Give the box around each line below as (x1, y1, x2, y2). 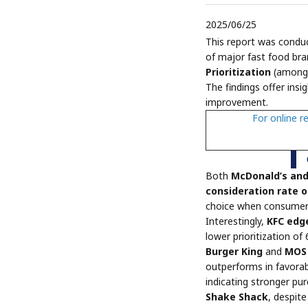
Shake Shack (206, 290, 268, 303)
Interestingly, (206, 214, 267, 228)
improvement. (206, 96, 268, 109)
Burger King (206, 245, 263, 258)
